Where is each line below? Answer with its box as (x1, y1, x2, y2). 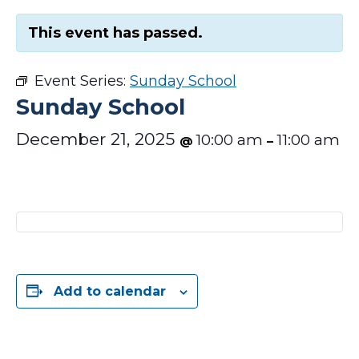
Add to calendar (54, 284, 166, 299)
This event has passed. (28, 24, 203, 42)
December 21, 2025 (16, 129, 179, 149)
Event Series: (34, 72, 130, 90)
